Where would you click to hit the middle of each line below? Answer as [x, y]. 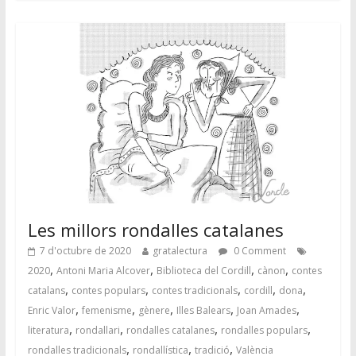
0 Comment [258, 251]
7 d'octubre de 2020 [85, 251]
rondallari [97, 331]
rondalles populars [264, 331]
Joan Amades [266, 311]
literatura [48, 331]
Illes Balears [203, 311]
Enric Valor [51, 311]
